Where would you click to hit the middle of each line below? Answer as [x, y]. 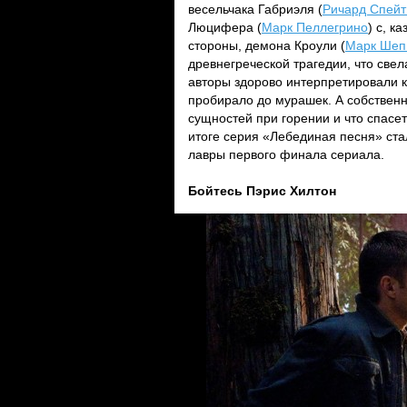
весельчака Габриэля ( [255, 9]
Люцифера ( [225, 27]
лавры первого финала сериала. [286, 154]
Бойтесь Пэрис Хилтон [262, 191]
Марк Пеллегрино [315, 27]
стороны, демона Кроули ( [267, 45]
